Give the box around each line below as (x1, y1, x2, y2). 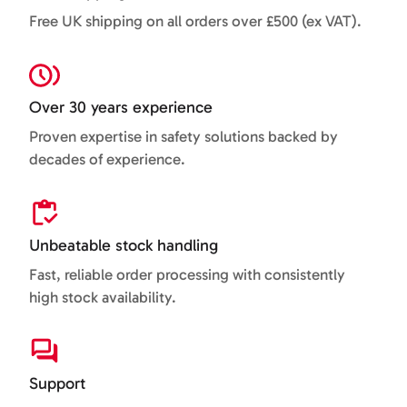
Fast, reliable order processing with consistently (29, 264, 346, 283)
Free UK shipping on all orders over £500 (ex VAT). (29, 11, 362, 30)
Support (29, 372, 86, 393)
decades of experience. (29, 149, 186, 168)
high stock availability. (29, 287, 177, 306)
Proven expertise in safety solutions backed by (29, 126, 339, 145)
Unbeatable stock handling (29, 234, 219, 255)
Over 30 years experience (29, 96, 213, 117)
